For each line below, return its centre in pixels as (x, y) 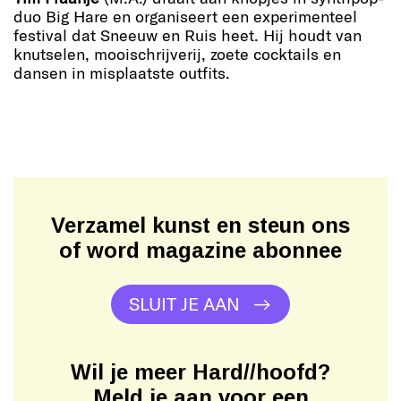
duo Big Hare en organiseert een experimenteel (185, 17)
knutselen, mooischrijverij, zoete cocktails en (177, 54)
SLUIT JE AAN (184, 304)
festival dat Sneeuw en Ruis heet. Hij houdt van (188, 35)
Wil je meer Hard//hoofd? (200, 372)
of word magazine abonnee (200, 251)
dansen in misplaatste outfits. (122, 73)
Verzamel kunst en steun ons (200, 226)
